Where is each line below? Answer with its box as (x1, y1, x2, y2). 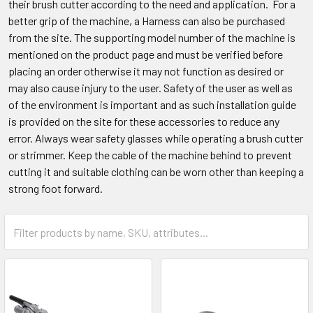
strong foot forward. (8, 182, 103, 195)
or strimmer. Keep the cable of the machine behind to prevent (8, 148, 292, 161)
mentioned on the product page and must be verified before (8, 48, 283, 61)
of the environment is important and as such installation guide (8, 98, 296, 111)
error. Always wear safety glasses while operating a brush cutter (8, 131, 303, 145)
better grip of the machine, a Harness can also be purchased (8, 14, 285, 27)
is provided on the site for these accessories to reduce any (8, 115, 279, 128)
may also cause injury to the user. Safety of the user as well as (8, 81, 293, 94)
